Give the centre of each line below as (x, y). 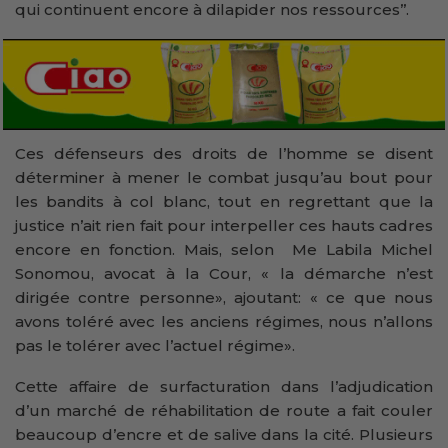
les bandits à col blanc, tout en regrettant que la (224, 202)
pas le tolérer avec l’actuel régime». (155, 346)
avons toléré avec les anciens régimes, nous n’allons (224, 322)
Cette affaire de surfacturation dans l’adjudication (224, 387)
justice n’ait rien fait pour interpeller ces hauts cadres (224, 226)
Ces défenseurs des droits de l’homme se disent (224, 154)
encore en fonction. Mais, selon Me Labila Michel (224, 250)
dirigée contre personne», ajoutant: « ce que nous (224, 298)
